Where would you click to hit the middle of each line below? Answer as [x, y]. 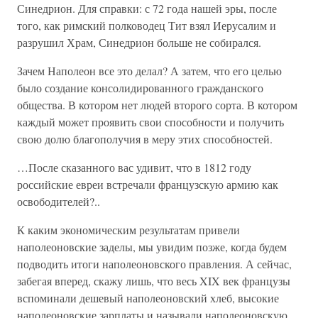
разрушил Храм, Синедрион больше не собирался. [139, 42]
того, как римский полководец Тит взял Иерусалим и [147, 25]
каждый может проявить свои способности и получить [150, 122]
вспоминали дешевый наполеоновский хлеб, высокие [148, 298]
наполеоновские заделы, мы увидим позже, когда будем [152, 247]
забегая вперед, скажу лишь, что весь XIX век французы [154, 281]
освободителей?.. [59, 201]
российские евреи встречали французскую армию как [148, 184]
